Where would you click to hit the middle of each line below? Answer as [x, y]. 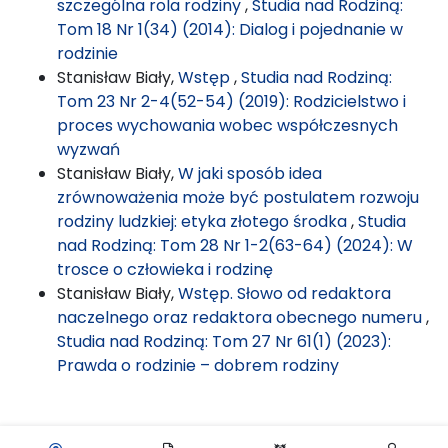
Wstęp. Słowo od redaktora [284, 293]
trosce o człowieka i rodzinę [165, 269]
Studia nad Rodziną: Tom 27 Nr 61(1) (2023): [224, 341]
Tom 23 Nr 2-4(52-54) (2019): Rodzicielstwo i [231, 101]
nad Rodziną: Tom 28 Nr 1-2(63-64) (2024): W [235, 245]
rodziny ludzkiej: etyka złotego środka [204, 221]
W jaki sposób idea [250, 173]
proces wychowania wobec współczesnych [227, 125]
